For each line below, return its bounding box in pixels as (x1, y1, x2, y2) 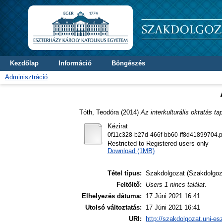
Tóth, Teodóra (79, 108, 119, 116)
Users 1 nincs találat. (146, 181, 207, 189)
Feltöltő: (116, 181, 142, 189)
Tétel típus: (108, 169, 142, 177)
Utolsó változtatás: (85, 204, 142, 212)
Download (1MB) (107, 147, 155, 155)
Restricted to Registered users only (107, 139, 209, 147)
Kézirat (107, 122, 128, 130)
